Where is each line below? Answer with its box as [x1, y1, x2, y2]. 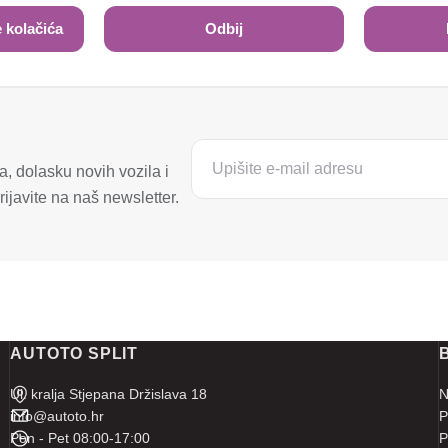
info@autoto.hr [10, 408, 105, 424]
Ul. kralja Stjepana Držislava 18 [10, 386, 208, 402]
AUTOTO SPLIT [10, 345, 138, 362]
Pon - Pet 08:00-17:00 [10, 430, 151, 446]
